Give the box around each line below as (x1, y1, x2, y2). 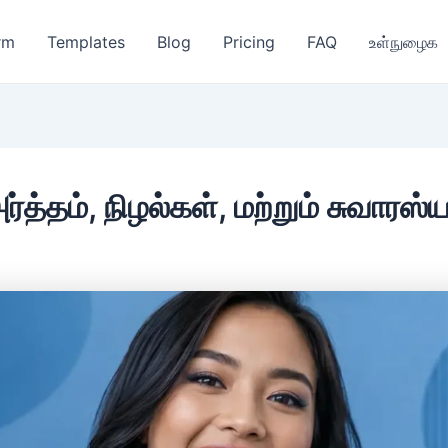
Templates (47, 31, 125, 52)
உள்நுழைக (369, 31, 438, 52)
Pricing (223, 31, 275, 52)
